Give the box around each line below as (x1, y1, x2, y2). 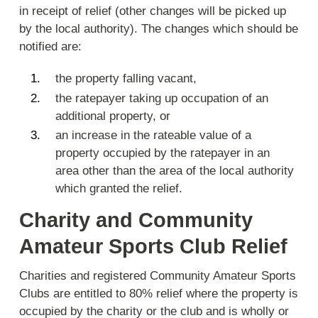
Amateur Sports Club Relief (19, 234, 288, 258)
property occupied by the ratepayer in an (55, 146, 270, 160)
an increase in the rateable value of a (55, 128, 251, 143)
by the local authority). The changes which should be (19, 21, 299, 35)
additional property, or (55, 109, 170, 123)
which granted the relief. (55, 182, 182, 196)
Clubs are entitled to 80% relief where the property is (19, 286, 299, 300)
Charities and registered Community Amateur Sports (19, 268, 297, 283)
